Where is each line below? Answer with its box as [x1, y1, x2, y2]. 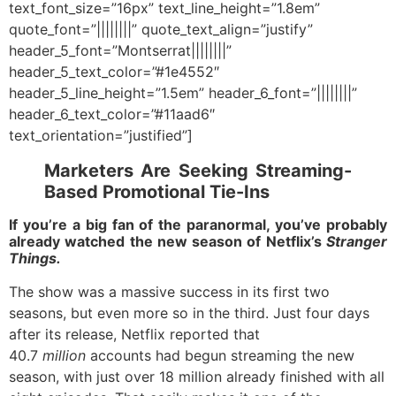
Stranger [326, 232, 387, 251]
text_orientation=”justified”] [9, 126, 193, 145]
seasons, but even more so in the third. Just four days [9, 304, 369, 323]
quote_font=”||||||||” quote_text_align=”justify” [9, 20, 313, 39]
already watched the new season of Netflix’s [9, 232, 326, 251]
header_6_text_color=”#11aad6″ [9, 105, 215, 124]
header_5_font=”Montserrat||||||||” [9, 42, 232, 60]
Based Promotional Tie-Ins [44, 181, 270, 203]
